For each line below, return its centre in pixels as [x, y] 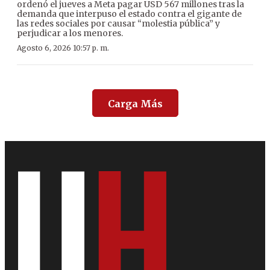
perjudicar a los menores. [70, 33]
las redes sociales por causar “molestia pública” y [118, 24]
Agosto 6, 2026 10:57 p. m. [63, 48]
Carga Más [135, 104]
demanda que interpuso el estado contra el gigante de [129, 14]
